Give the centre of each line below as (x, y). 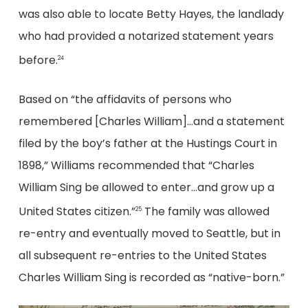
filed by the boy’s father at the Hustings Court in (147, 143)
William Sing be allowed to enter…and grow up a (146, 187)
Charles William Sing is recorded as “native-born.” (151, 278)
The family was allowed (205, 212)
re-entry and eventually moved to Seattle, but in (149, 234)
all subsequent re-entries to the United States (142, 256)
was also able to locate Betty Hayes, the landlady (151, 14)
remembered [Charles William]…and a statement (151, 121)
